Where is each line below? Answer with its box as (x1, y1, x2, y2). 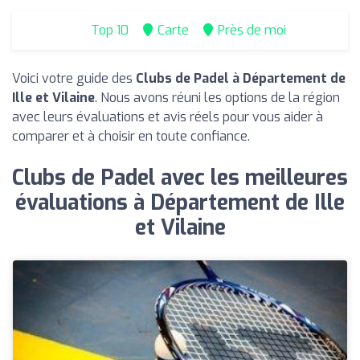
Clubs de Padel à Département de (136, 70, 346, 87)
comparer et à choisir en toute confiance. (12, 128, 250, 145)
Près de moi (217, 22, 286, 39)
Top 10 (87, 22, 129, 39)
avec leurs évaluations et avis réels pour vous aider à (12, 108, 323, 125)
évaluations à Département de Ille (15, 189, 345, 217)
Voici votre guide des (12, 70, 136, 87)
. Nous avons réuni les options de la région (95, 89, 340, 106)
